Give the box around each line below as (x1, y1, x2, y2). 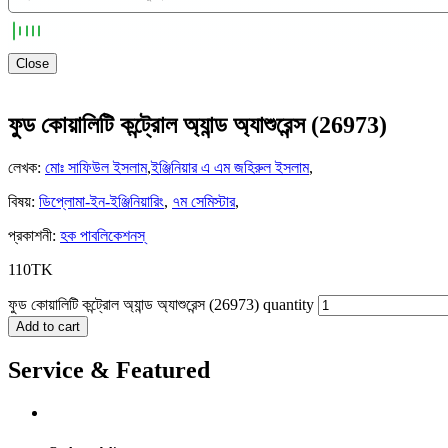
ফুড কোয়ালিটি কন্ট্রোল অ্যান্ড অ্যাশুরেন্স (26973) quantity (8, 296, 314, 314)
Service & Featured (8, 356, 210, 383)
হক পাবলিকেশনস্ (60, 227, 145, 245)
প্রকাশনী (8, 227, 52, 245)
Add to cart (16, 319, 80, 335)
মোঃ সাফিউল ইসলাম (45, 159, 147, 177)
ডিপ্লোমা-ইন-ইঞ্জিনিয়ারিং (39, 193, 164, 211)
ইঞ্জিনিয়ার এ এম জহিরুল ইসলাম (151, 159, 309, 177)
